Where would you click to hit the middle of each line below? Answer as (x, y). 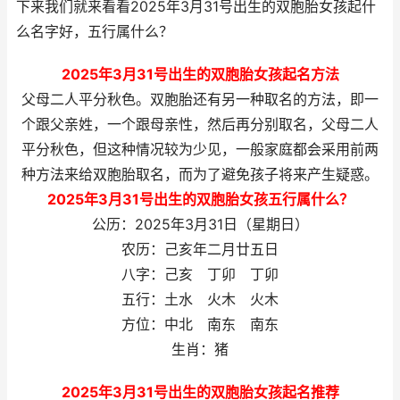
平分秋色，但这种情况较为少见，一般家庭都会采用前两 (200, 150)
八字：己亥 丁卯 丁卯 (200, 275)
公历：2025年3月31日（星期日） (200, 225)
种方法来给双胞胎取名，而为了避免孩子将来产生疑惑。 (200, 175)
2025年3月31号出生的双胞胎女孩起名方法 (200, 75)
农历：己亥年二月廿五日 (200, 250)
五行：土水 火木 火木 (200, 300)
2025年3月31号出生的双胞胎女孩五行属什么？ (200, 200)
